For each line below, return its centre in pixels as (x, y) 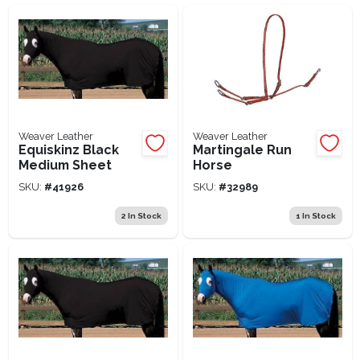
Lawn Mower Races (95, 12)
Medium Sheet (65, 165)
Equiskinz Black (68, 149)
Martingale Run (242, 149)
